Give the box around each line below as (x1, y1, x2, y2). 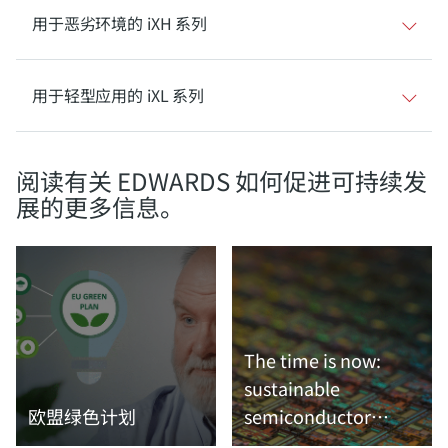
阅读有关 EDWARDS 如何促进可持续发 (16, 163, 427, 199)
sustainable (244, 375, 340, 402)
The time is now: (244, 347, 381, 374)
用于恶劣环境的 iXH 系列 (32, 11, 208, 36)
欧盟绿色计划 (28, 403, 136, 430)
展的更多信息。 (16, 189, 184, 225)
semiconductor (244, 403, 371, 430)
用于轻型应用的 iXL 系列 (32, 83, 205, 108)
